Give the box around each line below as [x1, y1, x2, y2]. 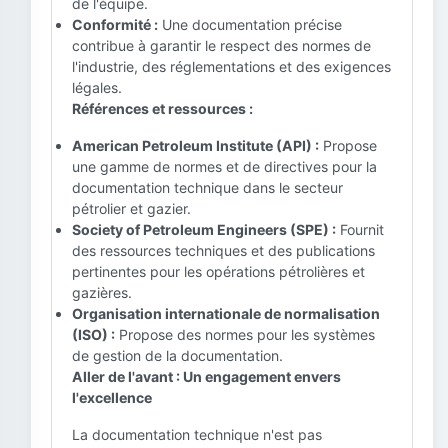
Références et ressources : [72, 100, 253, 117]
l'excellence [72, 389, 152, 406]
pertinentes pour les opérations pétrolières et [72, 263, 365, 280]
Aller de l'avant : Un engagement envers [72, 368, 341, 385]
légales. [72, 79, 122, 96]
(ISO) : [72, 326, 115, 343]
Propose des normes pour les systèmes [115, 326, 375, 343]
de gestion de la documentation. [72, 347, 283, 364]
